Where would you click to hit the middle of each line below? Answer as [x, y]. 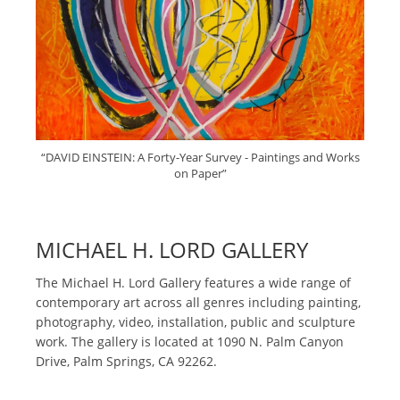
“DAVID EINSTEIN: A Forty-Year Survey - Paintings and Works [200, 158]
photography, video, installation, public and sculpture [196, 322]
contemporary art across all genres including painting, [198, 303]
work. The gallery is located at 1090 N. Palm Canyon [190, 342]
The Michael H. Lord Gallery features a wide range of [193, 283]
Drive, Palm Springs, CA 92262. [126, 362]
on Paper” [200, 174]
